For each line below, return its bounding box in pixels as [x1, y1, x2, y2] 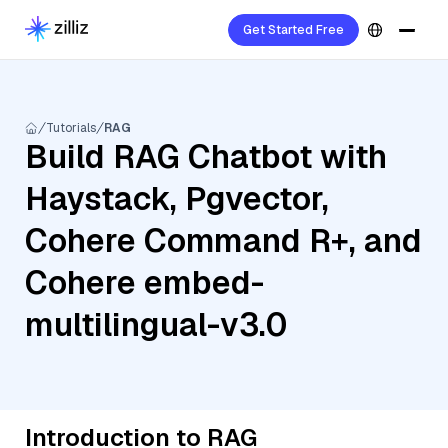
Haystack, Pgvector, [25, 178, 329, 219]
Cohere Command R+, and [25, 220, 422, 261]
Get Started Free [243, 22, 344, 38]
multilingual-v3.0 [25, 304, 287, 345]
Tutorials [46, 120, 96, 136]
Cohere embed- [25, 262, 264, 303]
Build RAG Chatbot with [25, 136, 387, 177]
